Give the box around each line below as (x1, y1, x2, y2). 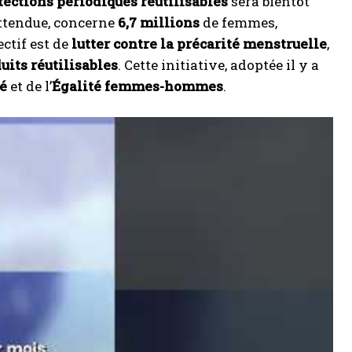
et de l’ (7, 77, 52, 95)
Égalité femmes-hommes (52, 77, 223, 95)
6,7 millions (118, 13, 200, 31)
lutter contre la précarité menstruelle (71, 35, 327, 53)
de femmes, (200, 13, 277, 31)
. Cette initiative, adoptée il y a (118, 56, 319, 74)
